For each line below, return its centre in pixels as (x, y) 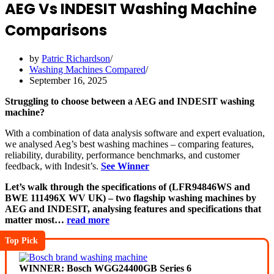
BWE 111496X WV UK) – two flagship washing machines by (131, 198)
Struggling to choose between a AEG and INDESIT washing (130, 101)
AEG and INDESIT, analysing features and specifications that (133, 209)
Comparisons (56, 30)
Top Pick (21, 240)
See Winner (125, 166)
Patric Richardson (76, 58)
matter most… (36, 220)
